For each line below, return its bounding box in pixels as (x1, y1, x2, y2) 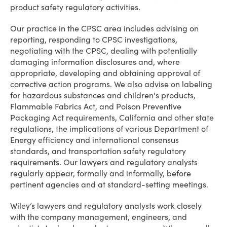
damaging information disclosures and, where (10, 57, 180, 67)
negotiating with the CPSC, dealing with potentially (10, 46, 197, 56)
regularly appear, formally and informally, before (10, 168, 191, 178)
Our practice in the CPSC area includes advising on (10, 23, 199, 33)
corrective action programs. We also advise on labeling (10, 79, 212, 89)
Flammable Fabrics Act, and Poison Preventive (10, 101, 181, 111)
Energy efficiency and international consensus (10, 135, 179, 145)
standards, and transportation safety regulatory (10, 146, 186, 156)
